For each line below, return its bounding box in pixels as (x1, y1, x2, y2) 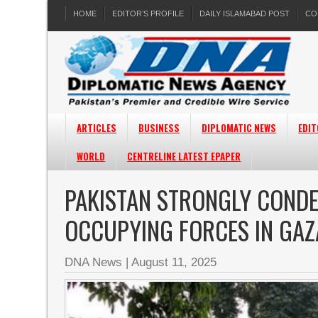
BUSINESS (138, 121, 180, 135)
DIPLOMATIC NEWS (202, 121, 277, 135)
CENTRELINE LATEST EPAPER (127, 149, 241, 163)
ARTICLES (77, 121, 117, 135)
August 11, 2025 (131, 256, 217, 269)
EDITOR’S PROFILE (112, 9, 185, 18)
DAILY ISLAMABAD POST (199, 9, 290, 18)
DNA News (65, 256, 123, 269)
